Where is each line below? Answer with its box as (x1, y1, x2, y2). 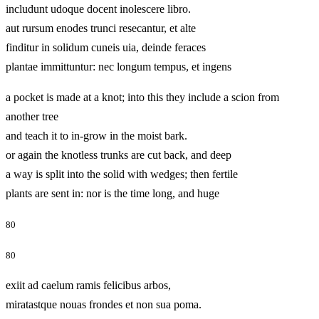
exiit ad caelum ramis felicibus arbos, (6, 279, 171, 292)
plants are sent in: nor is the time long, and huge (6, 187, 262, 199)
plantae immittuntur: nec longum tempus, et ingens (6, 60, 274, 73)
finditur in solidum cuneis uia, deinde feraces (6, 41, 206, 53)
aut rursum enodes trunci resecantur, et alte (6, 21, 196, 34)
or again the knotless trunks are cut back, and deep (6, 148, 231, 161)
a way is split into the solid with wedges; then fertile (6, 167, 238, 180)
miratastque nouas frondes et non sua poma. (6, 298, 202, 311)
